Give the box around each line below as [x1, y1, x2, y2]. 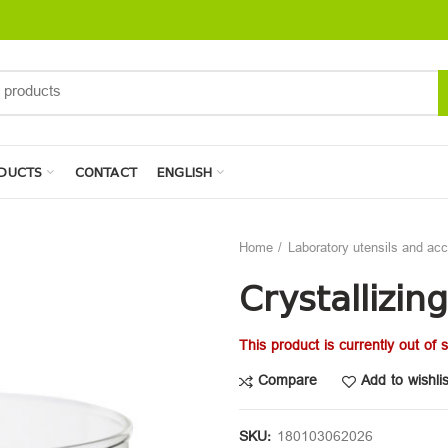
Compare [258, 373, 317, 390]
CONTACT [74, 164, 138, 180]
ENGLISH [157, 164, 213, 180]
